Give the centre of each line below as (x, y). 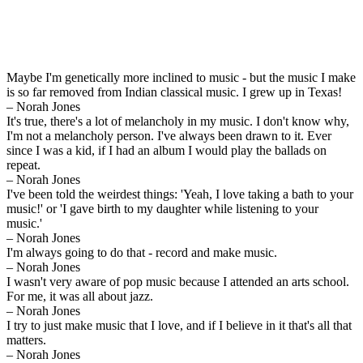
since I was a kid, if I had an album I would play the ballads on (167, 150)
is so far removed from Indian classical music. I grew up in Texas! (174, 92)
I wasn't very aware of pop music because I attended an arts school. (178, 281)
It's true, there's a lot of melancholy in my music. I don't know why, (178, 121)
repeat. (23, 164)
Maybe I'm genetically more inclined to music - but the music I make (181, 77)
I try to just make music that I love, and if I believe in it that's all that (179, 325)
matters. (26, 340)
